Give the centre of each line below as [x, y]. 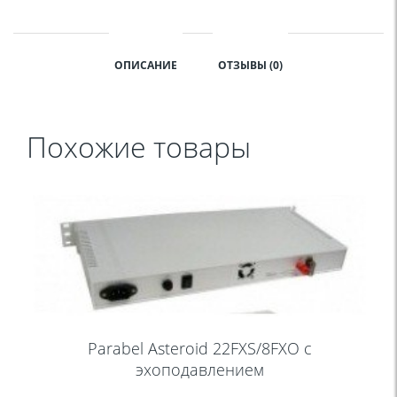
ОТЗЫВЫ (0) [250, 66]
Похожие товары [139, 147]
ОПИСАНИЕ [146, 66]
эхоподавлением [199, 370]
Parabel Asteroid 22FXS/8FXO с [199, 349]
